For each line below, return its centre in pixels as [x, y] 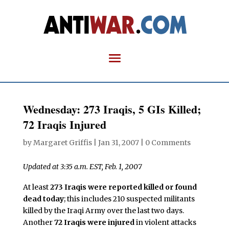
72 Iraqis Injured [64, 124]
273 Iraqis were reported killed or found [123, 187]
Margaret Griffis [62, 143]
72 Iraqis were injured [94, 222]
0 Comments [168, 143]
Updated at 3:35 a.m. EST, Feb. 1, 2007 [82, 167]
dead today [43, 199]
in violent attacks [165, 222]
